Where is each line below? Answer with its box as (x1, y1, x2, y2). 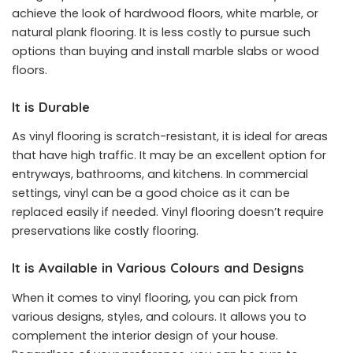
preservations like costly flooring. (12, 223, 199, 240)
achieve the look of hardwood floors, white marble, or (12, 5, 318, 21)
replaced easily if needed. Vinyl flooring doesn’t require (12, 204, 324, 221)
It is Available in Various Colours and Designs (12, 259, 304, 277)
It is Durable (12, 98, 90, 115)
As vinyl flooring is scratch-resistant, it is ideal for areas (12, 128, 328, 145)
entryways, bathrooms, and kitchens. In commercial (12, 166, 308, 183)
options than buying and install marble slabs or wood (12, 43, 319, 59)
